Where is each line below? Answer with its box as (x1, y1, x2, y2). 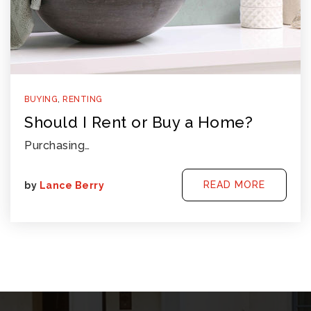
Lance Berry (39, 179, 104, 191)
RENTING (62, 94, 103, 105)
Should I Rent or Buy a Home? (24, 113, 253, 132)
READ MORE (203, 179, 265, 191)
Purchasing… (24, 139, 90, 153)
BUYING (24, 94, 58, 105)
